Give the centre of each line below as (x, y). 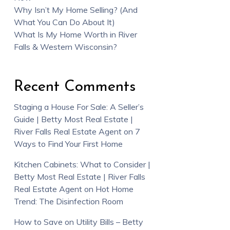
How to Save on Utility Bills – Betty (78, 222)
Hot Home (114, 189)
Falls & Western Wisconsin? (65, 47)
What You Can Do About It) (64, 22)
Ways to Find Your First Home (68, 144)
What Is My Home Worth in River (75, 35)
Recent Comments (74, 87)
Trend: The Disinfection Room (68, 202)
